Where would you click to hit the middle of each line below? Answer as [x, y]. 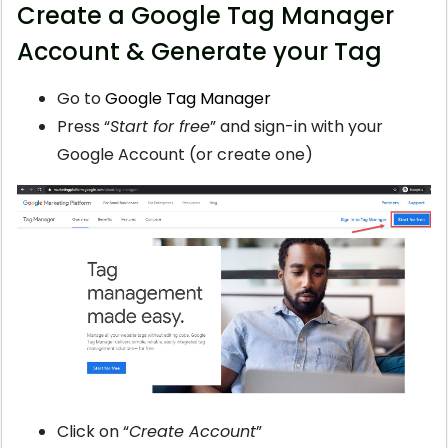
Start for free [160, 126]
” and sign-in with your [296, 126]
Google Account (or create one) [185, 154]
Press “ [83, 126]
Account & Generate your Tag [199, 51]
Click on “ [93, 431]
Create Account [192, 431]
